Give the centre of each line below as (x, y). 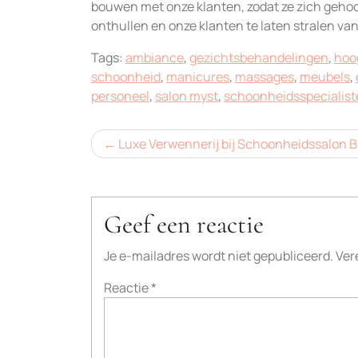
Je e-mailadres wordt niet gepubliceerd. (219, 255)
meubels (325, 76)
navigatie (135, 173)
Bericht (127, 143)
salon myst (187, 95)
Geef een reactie (184, 224)
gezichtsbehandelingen (259, 57)
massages (265, 76)
